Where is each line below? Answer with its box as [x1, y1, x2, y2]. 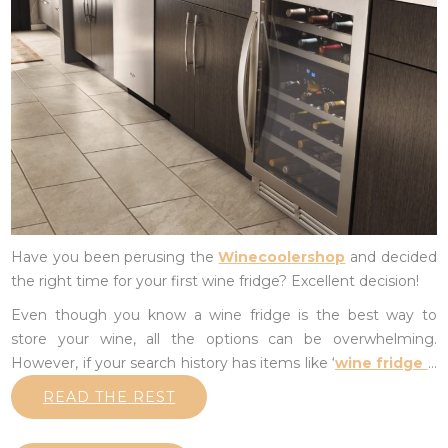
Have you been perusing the [11, 248, 219, 266]
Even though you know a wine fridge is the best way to [11, 306, 437, 324]
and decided [345, 248, 437, 266]
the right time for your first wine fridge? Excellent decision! [11, 272, 424, 290]
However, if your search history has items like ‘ [11, 354, 336, 372]
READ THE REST [43, 388, 176, 406]
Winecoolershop [218, 248, 346, 266]
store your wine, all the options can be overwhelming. [11, 330, 437, 348]
